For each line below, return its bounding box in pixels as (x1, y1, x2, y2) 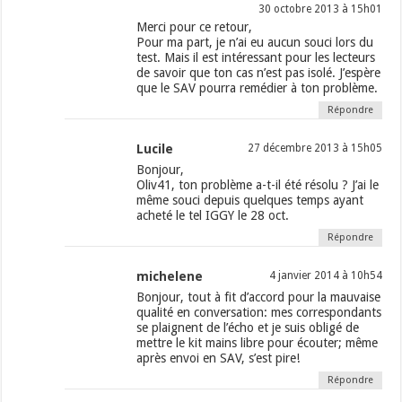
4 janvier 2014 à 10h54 (268, 269, 382, 283)
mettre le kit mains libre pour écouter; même (136, 336, 379, 351)
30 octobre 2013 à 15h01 (258, 3, 382, 16)
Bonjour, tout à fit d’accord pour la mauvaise (136, 290, 381, 305)
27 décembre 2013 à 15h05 (247, 142, 382, 155)
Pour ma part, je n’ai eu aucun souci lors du (136, 35, 374, 50)
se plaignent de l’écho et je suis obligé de (136, 320, 360, 336)
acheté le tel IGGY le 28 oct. (136, 208, 290, 223)
